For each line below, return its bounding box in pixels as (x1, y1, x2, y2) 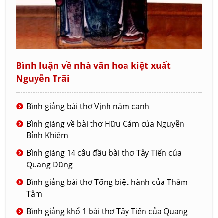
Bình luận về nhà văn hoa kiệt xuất (16, 59, 171, 71)
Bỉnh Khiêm (26, 129, 69, 141)
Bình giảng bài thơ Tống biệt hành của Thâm (26, 176, 188, 187)
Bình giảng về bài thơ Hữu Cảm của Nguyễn (26, 118, 185, 129)
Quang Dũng (26, 159, 73, 170)
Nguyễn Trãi (16, 72, 70, 84)
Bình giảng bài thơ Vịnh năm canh (26, 100, 150, 111)
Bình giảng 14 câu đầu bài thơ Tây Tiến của (26, 147, 182, 158)
